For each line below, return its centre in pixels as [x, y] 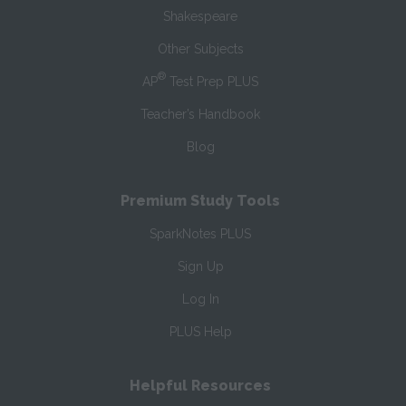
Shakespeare [201, 17]
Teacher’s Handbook [201, 115]
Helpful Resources [201, 386]
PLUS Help [200, 332]
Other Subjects [200, 49]
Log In [200, 300]
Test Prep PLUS [213, 82]
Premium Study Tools [201, 201]
